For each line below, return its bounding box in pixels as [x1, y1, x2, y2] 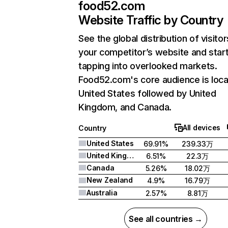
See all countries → [129, 214, 203, 224]
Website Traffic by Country [78, 13, 223, 27]
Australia [87, 188, 118, 197]
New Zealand [87, 176, 133, 184]
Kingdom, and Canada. [78, 102, 172, 112]
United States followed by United [78, 88, 216, 99]
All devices [183, 123, 220, 132]
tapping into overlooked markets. [78, 61, 217, 71]
